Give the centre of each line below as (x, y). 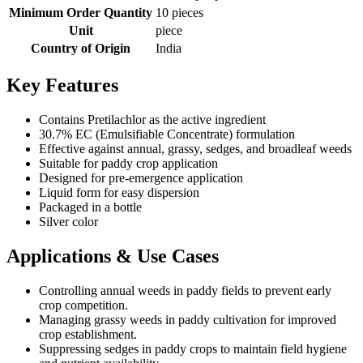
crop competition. (83, 305)
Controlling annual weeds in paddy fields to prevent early (185, 290)
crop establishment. (88, 334)
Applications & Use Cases (113, 256)
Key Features (62, 85)
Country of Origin (81, 49)
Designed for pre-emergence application (141, 178)
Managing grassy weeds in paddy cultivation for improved (188, 319)
